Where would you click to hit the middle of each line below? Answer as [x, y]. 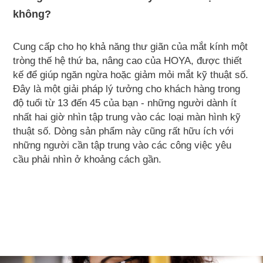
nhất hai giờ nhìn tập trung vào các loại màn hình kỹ [127, 117]
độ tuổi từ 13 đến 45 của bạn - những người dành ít [125, 103]
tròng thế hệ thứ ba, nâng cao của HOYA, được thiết [128, 60]
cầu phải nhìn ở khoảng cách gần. [89, 159]
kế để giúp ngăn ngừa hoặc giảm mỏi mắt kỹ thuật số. [131, 75]
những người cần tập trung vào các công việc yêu [122, 145]
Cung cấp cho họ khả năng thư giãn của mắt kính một [131, 46]
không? [32, 14]
